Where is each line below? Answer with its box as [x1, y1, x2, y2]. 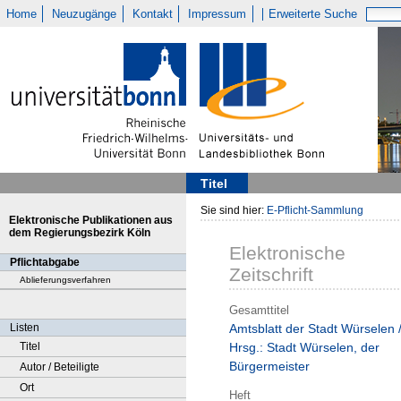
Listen [10, 321, 39, 334]
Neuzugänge [52, 7, 117, 21]
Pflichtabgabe [10, 256, 80, 269]
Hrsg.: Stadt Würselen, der [229, 340, 380, 355]
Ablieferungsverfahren [20, 275, 111, 285]
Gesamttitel [229, 303, 289, 317]
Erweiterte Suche [269, 7, 358, 21]
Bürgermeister [229, 359, 310, 374]
